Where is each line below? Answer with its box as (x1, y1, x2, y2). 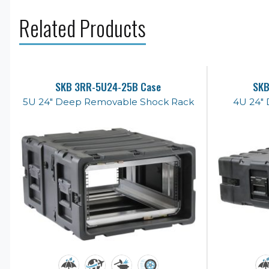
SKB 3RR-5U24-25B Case (55, 78, 162, 94)
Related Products (19, 11, 146, 43)
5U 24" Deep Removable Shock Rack (22, 95, 194, 107)
